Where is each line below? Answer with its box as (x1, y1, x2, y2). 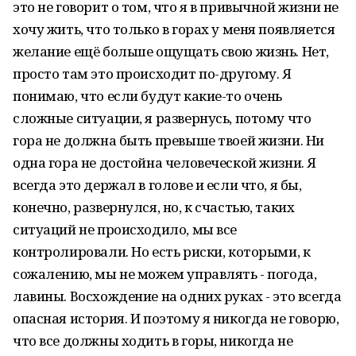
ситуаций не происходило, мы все (13, 220, 237, 238)
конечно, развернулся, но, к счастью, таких (13, 198, 295, 216)
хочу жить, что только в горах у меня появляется (13, 20, 335, 38)
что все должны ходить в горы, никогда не (13, 331, 293, 350)
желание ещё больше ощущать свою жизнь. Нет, (13, 42, 329, 60)
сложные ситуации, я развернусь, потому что (13, 109, 311, 127)
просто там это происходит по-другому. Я (13, 64, 292, 83)
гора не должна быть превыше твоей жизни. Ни (13, 131, 324, 149)
